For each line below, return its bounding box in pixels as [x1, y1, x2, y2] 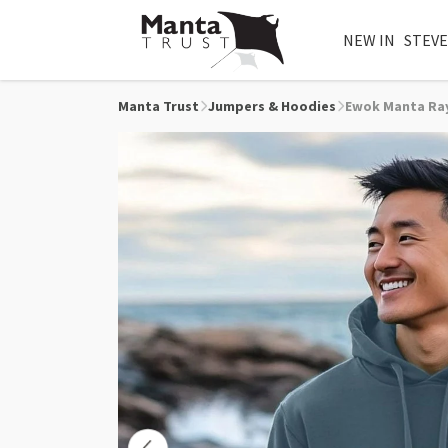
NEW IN [342, 30, 395, 50]
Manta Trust [118, 97, 199, 115]
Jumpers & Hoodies [208, 97, 336, 115]
